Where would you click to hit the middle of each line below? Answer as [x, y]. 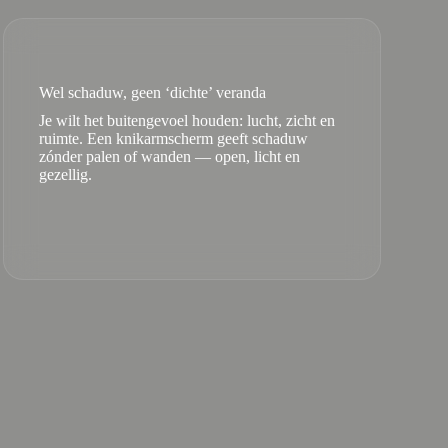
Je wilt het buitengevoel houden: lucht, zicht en [186, 120]
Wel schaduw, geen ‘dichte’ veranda [152, 92]
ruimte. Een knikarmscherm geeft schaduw [173, 138]
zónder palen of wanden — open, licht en [169, 156]
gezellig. [65, 174]
